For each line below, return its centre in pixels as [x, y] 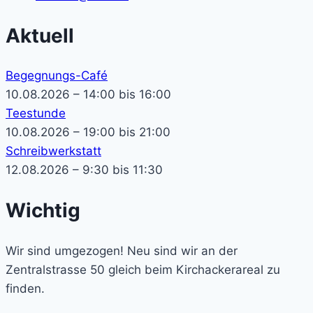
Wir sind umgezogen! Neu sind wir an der [122, 250]
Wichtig [43, 211]
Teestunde [36, 114]
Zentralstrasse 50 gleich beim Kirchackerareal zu [143, 269]
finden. [25, 288]
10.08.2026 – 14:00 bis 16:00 [88, 95]
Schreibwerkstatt [53, 151]
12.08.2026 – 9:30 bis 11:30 [84, 170]
